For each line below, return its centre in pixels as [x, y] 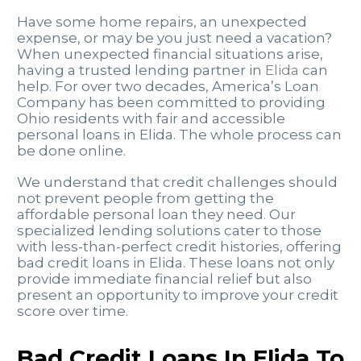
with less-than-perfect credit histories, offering [179, 246]
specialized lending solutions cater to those [169, 230]
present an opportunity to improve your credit [178, 295]
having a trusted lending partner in [141, 71]
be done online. [71, 151]
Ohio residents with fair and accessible [151, 119]
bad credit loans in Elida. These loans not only [176, 262]
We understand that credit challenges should [177, 182]
